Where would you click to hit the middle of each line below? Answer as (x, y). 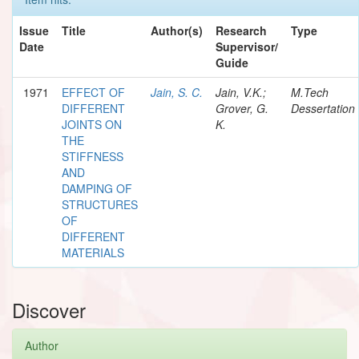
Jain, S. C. (177, 92)
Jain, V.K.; (241, 92)
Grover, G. (242, 108)
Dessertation (323, 108)
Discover (49, 309)
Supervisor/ (247, 46)
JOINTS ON (92, 124)
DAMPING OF (97, 188)
